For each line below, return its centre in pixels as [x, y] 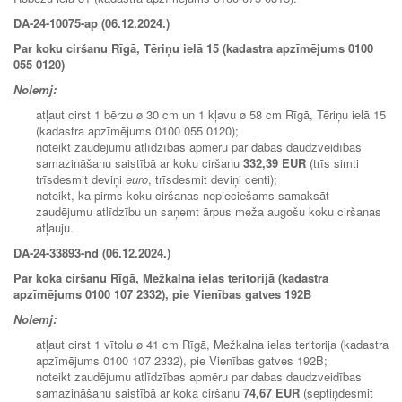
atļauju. [55, 227]
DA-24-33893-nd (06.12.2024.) [92, 252]
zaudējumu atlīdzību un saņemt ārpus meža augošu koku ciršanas [209, 211]
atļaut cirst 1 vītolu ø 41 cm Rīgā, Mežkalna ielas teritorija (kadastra [212, 344]
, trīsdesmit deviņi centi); [213, 179]
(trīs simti [332, 162]
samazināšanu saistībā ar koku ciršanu [140, 162]
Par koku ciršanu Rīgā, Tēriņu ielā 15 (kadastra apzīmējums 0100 [193, 48]
